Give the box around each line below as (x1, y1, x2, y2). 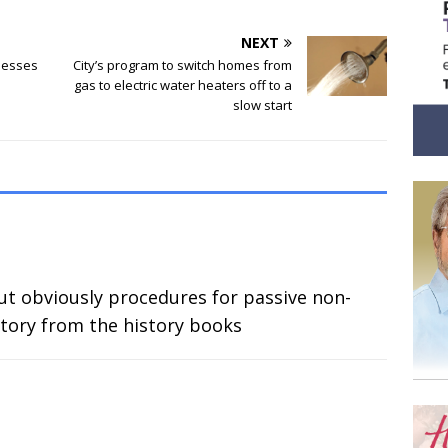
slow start (233, 95, 293, 114)
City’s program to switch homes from (73, 55, 293, 74)
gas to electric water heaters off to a (74, 75, 293, 94)
